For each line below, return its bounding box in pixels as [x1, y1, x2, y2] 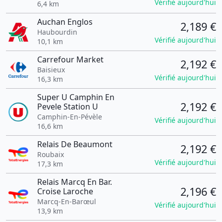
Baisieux [37, 65, 65, 74]
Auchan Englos [37, 16, 93, 27]
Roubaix [37, 150, 64, 159]
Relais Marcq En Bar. [37, 176, 112, 187]
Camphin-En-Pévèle [37, 112, 102, 121]
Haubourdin [37, 27, 77, 37]
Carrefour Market [37, 54, 104, 65]
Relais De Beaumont [37, 139, 112, 150]
